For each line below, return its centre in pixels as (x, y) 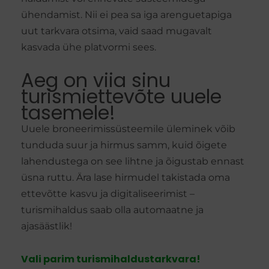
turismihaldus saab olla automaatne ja (112, 210)
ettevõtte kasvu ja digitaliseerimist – (108, 194)
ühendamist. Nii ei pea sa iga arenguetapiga (126, 15)
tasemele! (68, 113)
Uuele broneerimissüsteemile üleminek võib (128, 129)
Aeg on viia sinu (96, 80)
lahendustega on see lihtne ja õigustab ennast (133, 162)
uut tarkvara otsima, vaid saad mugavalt (116, 31)
